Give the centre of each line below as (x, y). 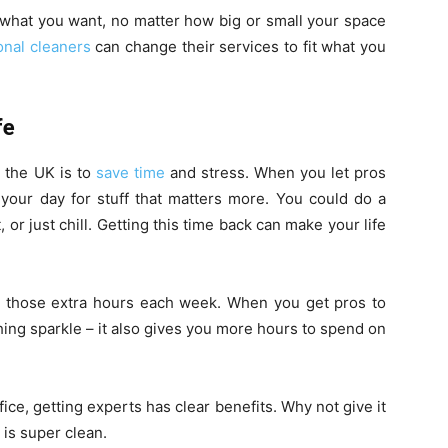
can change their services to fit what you (238, 46)
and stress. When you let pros (275, 172)
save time (130, 172)
